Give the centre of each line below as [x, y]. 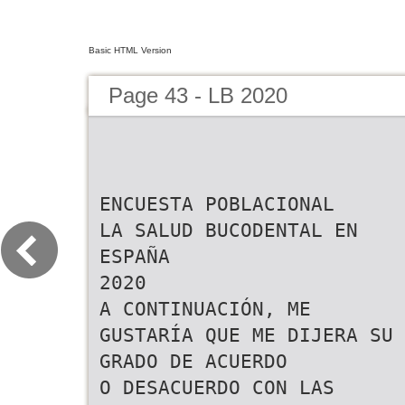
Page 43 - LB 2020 [198, 95]
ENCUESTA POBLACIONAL [217, 204]
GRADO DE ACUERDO [193, 361]
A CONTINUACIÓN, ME [205, 309]
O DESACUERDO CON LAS [217, 387]
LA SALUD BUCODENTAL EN [229, 230]
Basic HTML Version [130, 50]
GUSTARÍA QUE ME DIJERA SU [246, 335]
